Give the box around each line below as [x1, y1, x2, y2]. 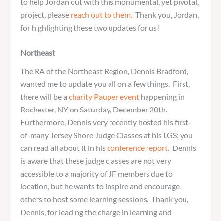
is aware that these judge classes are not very [20, 156, 171, 166]
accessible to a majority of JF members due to [20, 169, 173, 179]
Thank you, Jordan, [132, 9, 199, 19]
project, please [20, 9, 71, 19]
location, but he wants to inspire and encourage [20, 182, 180, 191]
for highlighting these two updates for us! [20, 22, 159, 32]
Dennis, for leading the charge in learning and [20, 207, 172, 217]
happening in [139, 92, 184, 102]
